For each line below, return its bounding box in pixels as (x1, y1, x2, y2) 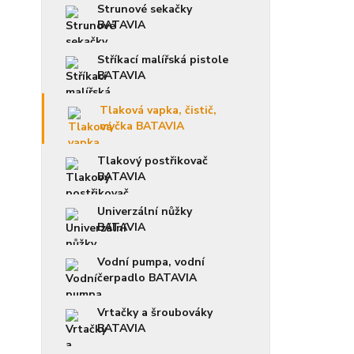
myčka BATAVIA (100, 118, 184, 134)
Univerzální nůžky (97, 203, 192, 219)
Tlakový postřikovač (97, 153, 208, 168)
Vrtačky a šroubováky (97, 304, 213, 320)
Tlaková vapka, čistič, (100, 102, 217, 118)
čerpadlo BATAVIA (97, 269, 197, 285)
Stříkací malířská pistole (97, 51, 228, 67)
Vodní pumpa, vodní (97, 254, 205, 269)
